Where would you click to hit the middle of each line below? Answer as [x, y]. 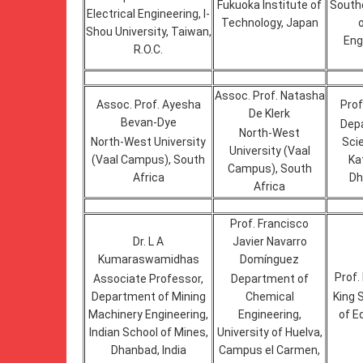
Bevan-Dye [148, 122]
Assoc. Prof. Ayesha [148, 105]
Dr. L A [148, 241]
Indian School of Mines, [148, 332]
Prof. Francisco [269, 224]
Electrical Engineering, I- [148, 14]
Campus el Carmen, [269, 350]
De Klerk [269, 113]
